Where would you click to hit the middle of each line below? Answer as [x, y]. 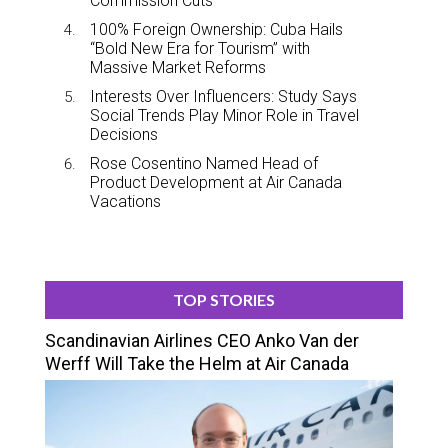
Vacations [125, 201]
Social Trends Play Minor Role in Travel [224, 115]
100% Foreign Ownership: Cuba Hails [216, 29]
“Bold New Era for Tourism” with [200, 48]
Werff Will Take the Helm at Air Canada [197, 363]
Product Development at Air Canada [216, 182]
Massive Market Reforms [178, 67]
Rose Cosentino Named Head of [204, 163]
